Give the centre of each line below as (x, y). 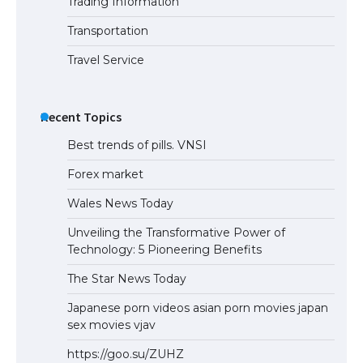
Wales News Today (120, 203)
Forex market (105, 174)
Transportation (108, 30)
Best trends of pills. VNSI (137, 145)
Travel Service (106, 60)
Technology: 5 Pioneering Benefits (164, 249)
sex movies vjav (111, 325)
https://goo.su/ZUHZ (126, 354)
